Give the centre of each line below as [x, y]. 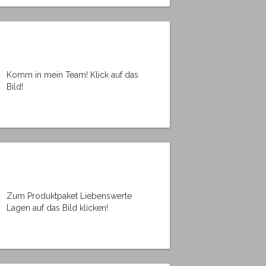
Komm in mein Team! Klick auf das [72, 75]
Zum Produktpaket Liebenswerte [69, 196]
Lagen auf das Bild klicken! [57, 208]
